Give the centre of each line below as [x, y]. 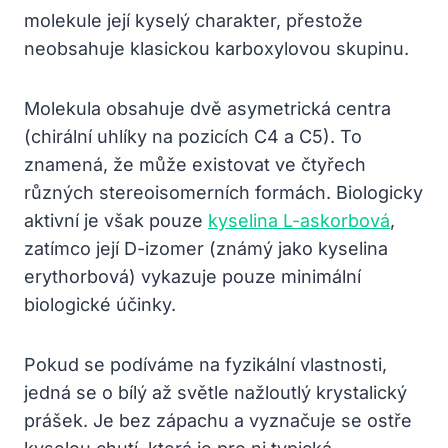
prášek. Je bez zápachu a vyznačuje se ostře [218, 420]
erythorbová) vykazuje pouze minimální [192, 276]
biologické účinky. [100, 304]
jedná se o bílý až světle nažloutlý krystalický [215, 392]
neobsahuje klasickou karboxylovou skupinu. [216, 48]
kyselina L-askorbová [299, 220]
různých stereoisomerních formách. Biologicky [223, 192]
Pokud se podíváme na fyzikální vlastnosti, [205, 364]
